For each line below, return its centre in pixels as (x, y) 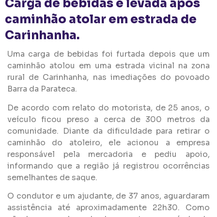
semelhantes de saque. (52, 177)
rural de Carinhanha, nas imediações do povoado (108, 77)
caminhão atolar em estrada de (101, 20)
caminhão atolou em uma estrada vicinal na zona (108, 66)
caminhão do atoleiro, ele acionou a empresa (108, 142)
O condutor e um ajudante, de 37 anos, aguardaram (108, 196)
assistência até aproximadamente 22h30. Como (108, 208)
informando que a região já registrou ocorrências (108, 166)
